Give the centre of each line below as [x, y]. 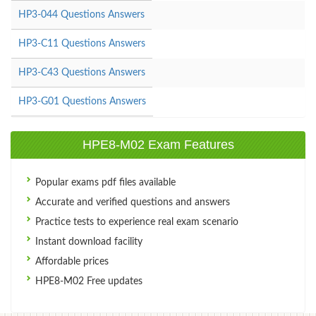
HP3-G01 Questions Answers [82, 101]
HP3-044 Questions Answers [81, 14]
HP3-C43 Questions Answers [82, 72]
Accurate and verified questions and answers [131, 202]
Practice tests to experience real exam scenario [135, 222]
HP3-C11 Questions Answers [82, 43]
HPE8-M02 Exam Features [158, 144]
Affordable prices [71, 261]
